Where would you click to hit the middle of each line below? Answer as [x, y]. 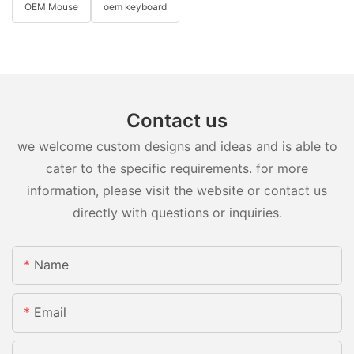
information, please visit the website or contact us [177, 191]
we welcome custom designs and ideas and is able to [177, 147]
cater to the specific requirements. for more [177, 169]
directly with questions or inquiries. [177, 213]
